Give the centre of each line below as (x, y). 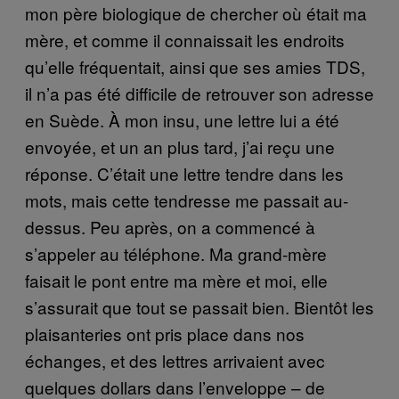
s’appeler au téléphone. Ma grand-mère (176, 253)
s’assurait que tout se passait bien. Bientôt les (199, 306)
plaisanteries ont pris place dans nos (165, 333)
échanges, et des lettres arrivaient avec (175, 360)
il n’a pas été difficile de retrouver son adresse (199, 93)
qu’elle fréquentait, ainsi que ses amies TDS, (195, 66)
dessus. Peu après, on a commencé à (170, 226)
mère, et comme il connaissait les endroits (185, 39)
